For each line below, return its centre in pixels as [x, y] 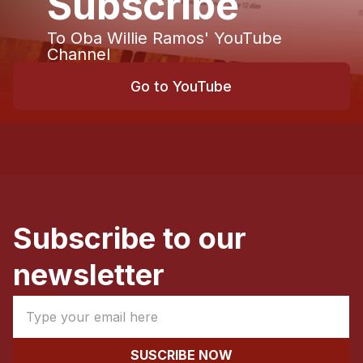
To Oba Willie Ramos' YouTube [164, 38]
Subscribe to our [130, 238]
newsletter [89, 275]
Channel [78, 54]
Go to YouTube [181, 86]
